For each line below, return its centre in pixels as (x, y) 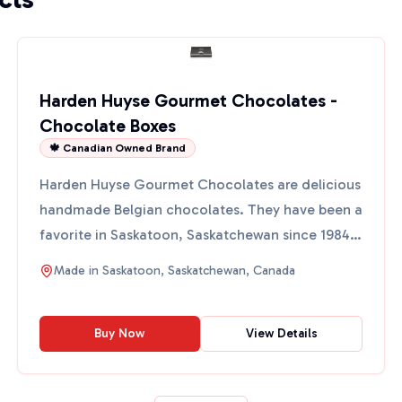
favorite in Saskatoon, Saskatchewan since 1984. (197, 235)
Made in (78, 271)
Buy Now (120, 333)
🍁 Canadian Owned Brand (117, 148)
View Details (281, 333)
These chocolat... (97, 260)
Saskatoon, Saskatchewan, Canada (198, 271)
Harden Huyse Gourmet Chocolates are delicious (200, 184)
